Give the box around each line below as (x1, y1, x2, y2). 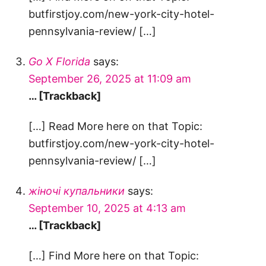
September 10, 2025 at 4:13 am (28, 202, 186, 215)
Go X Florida (28, 55, 90, 68)
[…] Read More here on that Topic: (28, 120, 202, 133)
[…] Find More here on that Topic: (28, 249, 199, 262)
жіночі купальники (28, 185, 125, 198)
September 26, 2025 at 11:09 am (28, 72, 191, 85)
